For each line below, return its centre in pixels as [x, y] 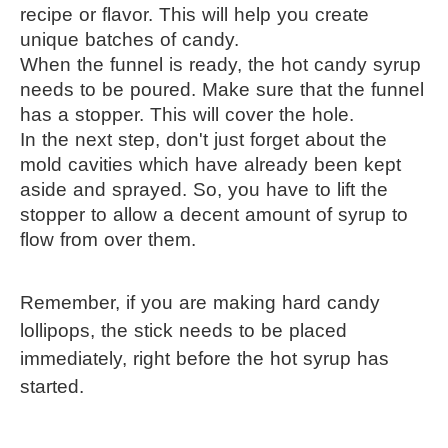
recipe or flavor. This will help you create [194, 14]
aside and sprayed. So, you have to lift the [204, 189]
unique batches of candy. [129, 39]
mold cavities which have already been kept [210, 164]
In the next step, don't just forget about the [203, 139]
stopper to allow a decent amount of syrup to [214, 214]
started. [52, 386]
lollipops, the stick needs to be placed [183, 330]
